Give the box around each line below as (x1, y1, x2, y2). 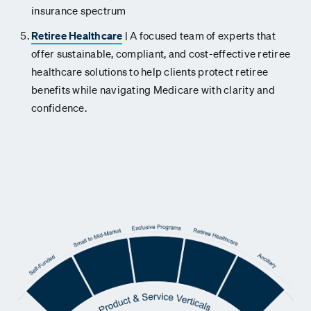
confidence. (31, 101, 89, 115)
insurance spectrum (31, 3, 126, 18)
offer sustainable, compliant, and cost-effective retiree (31, 47, 290, 61)
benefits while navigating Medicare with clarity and (31, 83, 275, 97)
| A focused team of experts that (122, 28, 276, 43)
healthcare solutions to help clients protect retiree (31, 65, 268, 79)
